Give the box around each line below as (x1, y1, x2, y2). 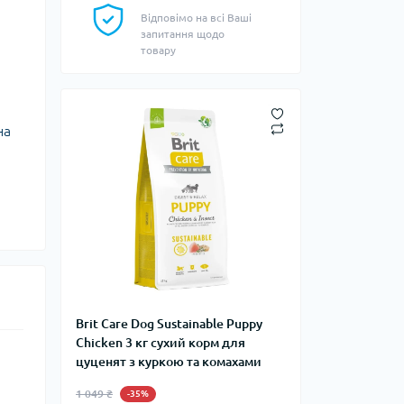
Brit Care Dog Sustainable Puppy (76, 317, 262, 331)
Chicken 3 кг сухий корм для (76, 335, 245, 350)
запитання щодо (141, 28, 225, 40)
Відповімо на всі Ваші (141, 12, 252, 23)
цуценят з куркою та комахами (76, 354, 262, 369)
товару (141, 44, 176, 56)
